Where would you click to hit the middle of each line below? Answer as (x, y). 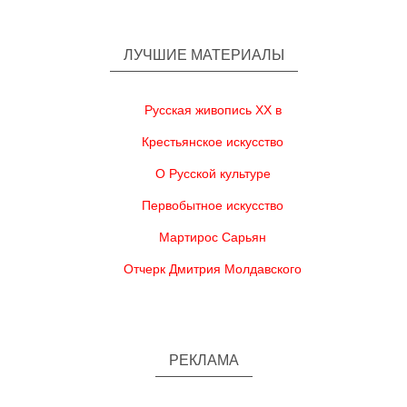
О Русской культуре (213, 174)
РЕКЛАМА (203, 360)
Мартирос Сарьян (213, 237)
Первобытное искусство (213, 205)
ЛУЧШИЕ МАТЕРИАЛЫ (203, 55)
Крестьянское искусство (213, 142)
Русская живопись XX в (213, 110)
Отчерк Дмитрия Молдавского (213, 269)
